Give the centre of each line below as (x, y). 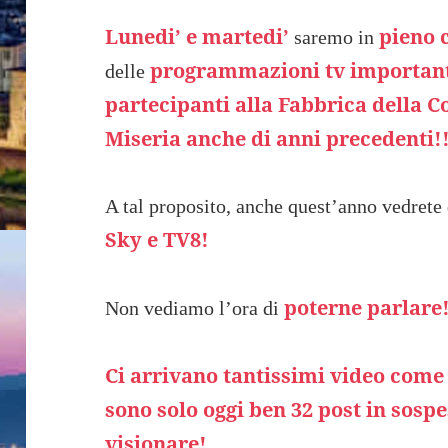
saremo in (334, 36)
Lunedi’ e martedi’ (197, 36)
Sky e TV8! (157, 240)
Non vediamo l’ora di (195, 307)
